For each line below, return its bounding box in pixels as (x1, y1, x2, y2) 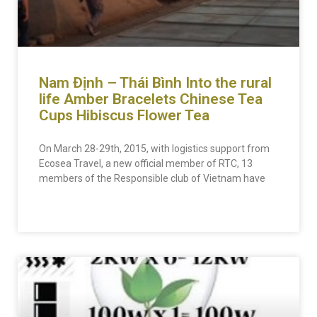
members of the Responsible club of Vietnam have (39, 173, 265, 184)
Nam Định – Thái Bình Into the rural (39, 74, 272, 91)
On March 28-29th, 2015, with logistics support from (39, 143, 270, 154)
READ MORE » (39, 207, 94, 217)
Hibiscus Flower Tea (76, 107, 209, 124)
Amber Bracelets (64, 91, 176, 108)
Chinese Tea (180, 91, 263, 108)
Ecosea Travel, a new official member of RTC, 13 (39, 158, 253, 169)
